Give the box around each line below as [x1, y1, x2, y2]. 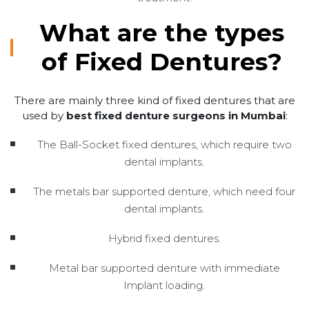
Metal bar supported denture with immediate [48, 261, 280, 275]
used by [21, 108, 66, 122]
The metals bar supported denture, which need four [33, 184, 295, 198]
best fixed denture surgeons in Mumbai [66, 108, 286, 122]
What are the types [39, 17, 284, 48]
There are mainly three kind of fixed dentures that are [14, 93, 295, 107]
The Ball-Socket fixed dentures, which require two [37, 137, 292, 151]
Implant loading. [123, 278, 205, 292]
